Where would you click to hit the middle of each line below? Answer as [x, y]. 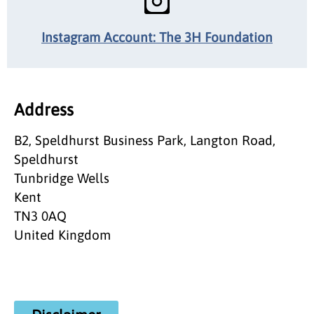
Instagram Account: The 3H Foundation [157, 37]
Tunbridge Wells [62, 178]
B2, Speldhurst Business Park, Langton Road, [145, 140]
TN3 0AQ [40, 216]
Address [44, 109]
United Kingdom [62, 234]
